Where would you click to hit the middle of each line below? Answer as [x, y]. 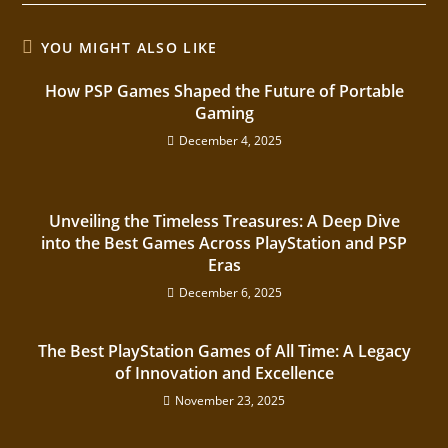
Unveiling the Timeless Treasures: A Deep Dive [224, 221]
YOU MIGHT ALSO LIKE [129, 48]
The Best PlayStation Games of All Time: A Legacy [224, 351]
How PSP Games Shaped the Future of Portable [224, 91]
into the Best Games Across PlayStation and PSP [224, 243]
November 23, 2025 [230, 401]
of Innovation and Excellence [224, 373]
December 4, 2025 [230, 141]
